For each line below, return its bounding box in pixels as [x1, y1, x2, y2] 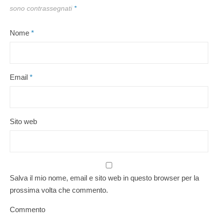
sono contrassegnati [10, 4, 74, 12]
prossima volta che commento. [10, 186, 108, 194]
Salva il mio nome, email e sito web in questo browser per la [10, 174, 199, 182]
